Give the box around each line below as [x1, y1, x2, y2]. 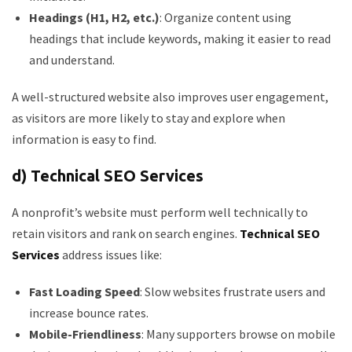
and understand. [29, 52, 115, 68]
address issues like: [60, 247, 162, 262]
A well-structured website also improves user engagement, [12, 89, 328, 104]
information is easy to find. [12, 131, 156, 147]
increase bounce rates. [29, 305, 148, 321]
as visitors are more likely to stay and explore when [12, 110, 285, 126]
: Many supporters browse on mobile [141, 326, 335, 342]
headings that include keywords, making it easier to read [29, 31, 331, 46]
